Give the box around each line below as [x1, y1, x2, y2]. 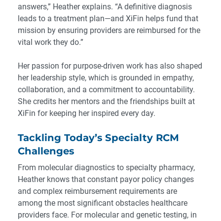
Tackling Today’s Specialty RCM [18, 132, 179, 144]
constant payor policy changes [87, 175, 194, 184]
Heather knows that [18, 175, 87, 184]
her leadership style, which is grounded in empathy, [18, 73, 194, 83]
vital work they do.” [18, 37, 83, 47]
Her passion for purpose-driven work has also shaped [18, 61, 202, 71]
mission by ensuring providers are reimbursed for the [18, 26, 200, 36]
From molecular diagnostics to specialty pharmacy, [18, 163, 195, 173]
